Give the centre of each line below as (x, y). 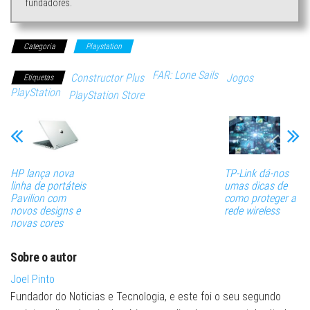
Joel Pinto (33, 279)
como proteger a (260, 198)
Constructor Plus (107, 78)
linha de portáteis (48, 185)
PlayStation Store (106, 95)
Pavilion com (38, 198)
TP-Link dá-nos (256, 173)
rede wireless (252, 210)
